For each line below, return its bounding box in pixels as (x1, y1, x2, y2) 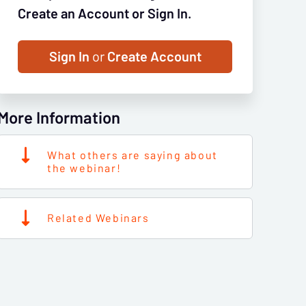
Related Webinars (47, 210, 150, 226)
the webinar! (47, 160, 122, 176)
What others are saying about (47, 147, 218, 163)
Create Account (104, 46, 201, 67)
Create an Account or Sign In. (18, 3, 191, 24)
